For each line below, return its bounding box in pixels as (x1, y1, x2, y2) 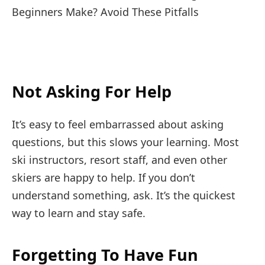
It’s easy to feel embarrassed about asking (12, 117, 224, 131)
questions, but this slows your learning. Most (12, 134, 239, 149)
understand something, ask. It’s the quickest (12, 188, 235, 202)
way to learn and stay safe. (12, 205, 146, 220)
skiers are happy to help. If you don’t (12, 170, 195, 185)
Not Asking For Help (12, 80, 172, 102)
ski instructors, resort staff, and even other (12, 152, 227, 167)
